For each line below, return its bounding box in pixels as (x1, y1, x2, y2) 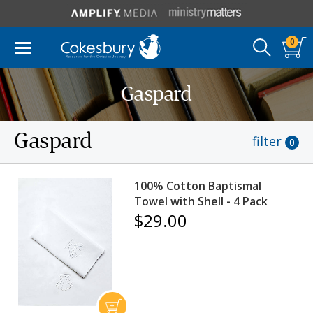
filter (252, 133, 282, 150)
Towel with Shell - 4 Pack (134, 194, 268, 209)
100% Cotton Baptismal (134, 178, 262, 194)
